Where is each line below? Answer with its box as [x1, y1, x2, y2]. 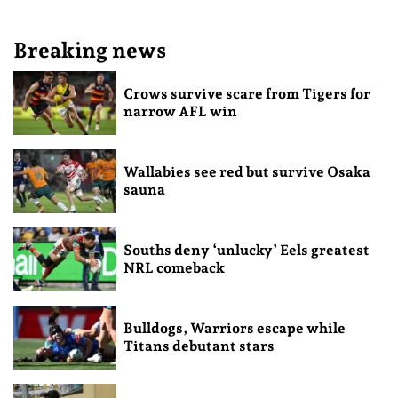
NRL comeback [123, 259, 225, 276]
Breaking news [13, 37, 166, 64]
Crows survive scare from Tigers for [123, 85, 370, 103]
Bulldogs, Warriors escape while [123, 319, 346, 337]
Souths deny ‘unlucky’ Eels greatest [123, 241, 370, 259]
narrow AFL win [123, 103, 237, 121]
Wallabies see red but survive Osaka [123, 163, 370, 180]
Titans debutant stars [123, 337, 275, 354]
